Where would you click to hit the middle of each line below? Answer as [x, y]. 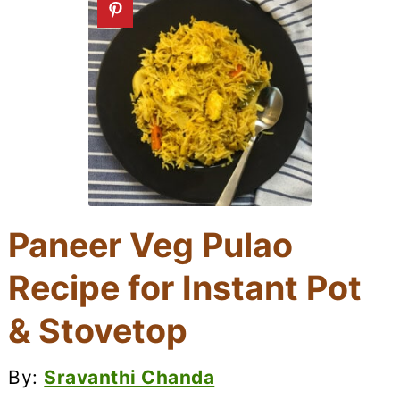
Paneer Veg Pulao [151, 245]
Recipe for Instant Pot [185, 287]
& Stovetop [98, 330]
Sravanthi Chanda [129, 377]
